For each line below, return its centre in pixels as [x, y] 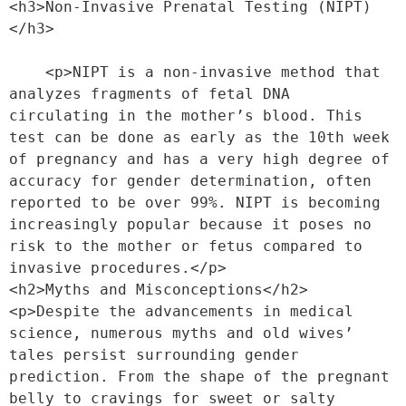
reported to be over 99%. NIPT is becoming [195, 203]
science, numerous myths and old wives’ [181, 333]
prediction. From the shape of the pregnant [199, 377]
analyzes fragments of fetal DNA [150, 94]
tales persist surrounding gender [154, 355]
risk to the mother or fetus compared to [186, 246]
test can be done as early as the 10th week [199, 137]
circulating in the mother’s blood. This [186, 116]
